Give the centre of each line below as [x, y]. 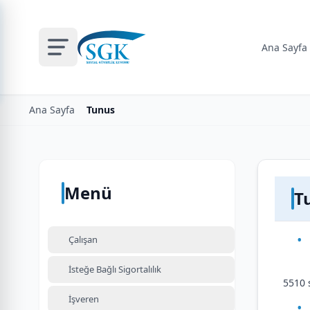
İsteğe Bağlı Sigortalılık [115, 269]
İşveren [84, 299]
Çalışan [83, 239]
